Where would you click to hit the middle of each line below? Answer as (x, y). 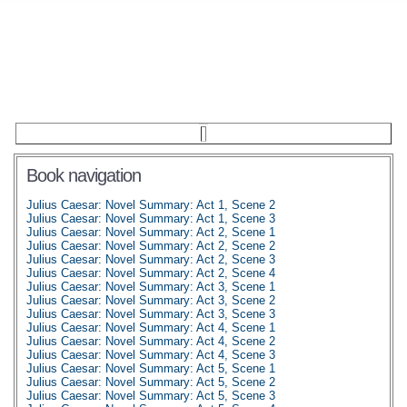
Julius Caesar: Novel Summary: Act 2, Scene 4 (151, 273)
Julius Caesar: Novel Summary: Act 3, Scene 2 (151, 300)
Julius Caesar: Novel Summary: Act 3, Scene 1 (151, 287)
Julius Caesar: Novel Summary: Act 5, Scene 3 (151, 396)
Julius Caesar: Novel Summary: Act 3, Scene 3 (151, 314)
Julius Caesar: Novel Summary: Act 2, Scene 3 (151, 259)
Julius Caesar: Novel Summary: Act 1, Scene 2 (151, 205)
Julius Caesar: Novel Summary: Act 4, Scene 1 (151, 328)
